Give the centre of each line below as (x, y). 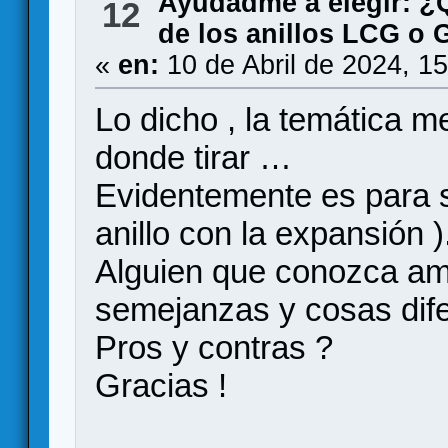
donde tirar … (194, 157)
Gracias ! (161, 385)
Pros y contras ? (214, 347)
